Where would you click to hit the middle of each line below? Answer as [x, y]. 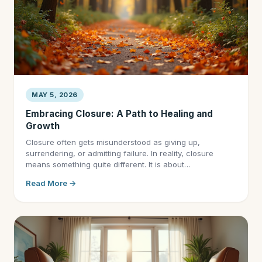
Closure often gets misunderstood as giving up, [113, 142]
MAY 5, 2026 [55, 95]
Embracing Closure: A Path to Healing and [119, 114]
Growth [43, 126]
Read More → [51, 183]
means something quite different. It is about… [108, 164]
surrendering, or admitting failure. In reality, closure [120, 153]
